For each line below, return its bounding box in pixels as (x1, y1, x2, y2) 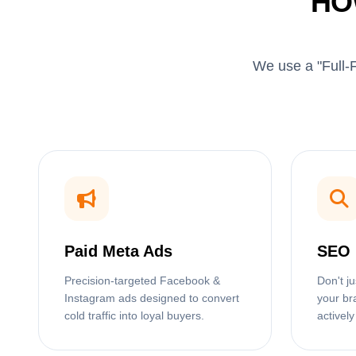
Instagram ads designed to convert (64, 292, 239, 305)
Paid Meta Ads (64, 242, 172, 261)
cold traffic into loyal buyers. (64, 309, 204, 323)
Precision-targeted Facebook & (64, 274, 220, 288)
